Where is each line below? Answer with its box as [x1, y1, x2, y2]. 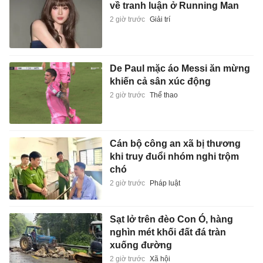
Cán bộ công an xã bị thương [109, 139, 241, 149]
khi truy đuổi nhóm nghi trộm [109, 151, 239, 162]
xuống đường [109, 240, 172, 250]
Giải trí [149, 15, 170, 24]
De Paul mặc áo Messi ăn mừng [109, 63, 250, 73]
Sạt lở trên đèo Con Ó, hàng [109, 214, 233, 224]
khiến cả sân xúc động [109, 76, 211, 86]
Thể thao [149, 90, 178, 99]
